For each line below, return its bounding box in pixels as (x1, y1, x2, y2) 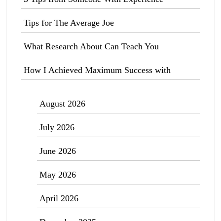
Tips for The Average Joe (24, 18, 114, 28)
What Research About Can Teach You (24, 41, 159, 51)
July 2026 (39, 122, 74, 132)
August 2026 (39, 99, 85, 109)
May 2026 (39, 170, 76, 180)
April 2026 (39, 193, 78, 203)
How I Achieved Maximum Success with (24, 65, 171, 75)
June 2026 (39, 146, 76, 156)
